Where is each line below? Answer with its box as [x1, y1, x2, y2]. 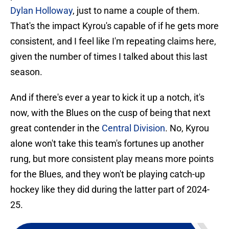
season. [10, 66, 42, 78]
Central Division [102, 123, 165, 134]
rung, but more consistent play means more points [10, 153, 214, 165]
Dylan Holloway [10, 5, 73, 16]
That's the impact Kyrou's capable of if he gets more [10, 20, 219, 32]
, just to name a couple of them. [73, 5, 200, 16]
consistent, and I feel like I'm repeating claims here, [10, 36, 216, 47]
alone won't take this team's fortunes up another [10, 138, 204, 149]
